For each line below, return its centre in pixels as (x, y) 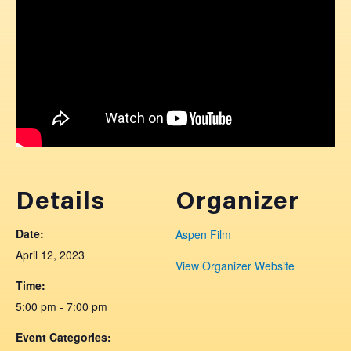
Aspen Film (203, 235)
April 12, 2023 (50, 255)
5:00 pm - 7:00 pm (62, 307)
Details (60, 203)
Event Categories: (63, 337)
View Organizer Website (235, 266)
